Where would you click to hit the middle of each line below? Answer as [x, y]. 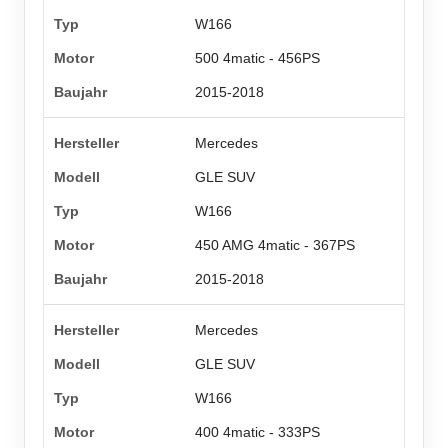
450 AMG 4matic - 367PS [275, 245]
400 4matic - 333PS [258, 432]
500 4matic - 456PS [258, 58]
